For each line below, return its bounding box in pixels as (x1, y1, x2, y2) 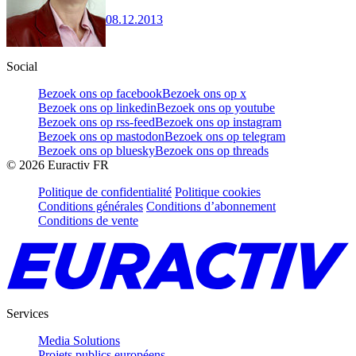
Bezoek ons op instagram (155, 114, 281, 129)
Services (6, 306, 48, 320)
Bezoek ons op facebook (38, 86, 162, 100)
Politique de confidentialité (38, 184, 172, 199)
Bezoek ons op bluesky (38, 143, 155, 157)
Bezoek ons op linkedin (38, 100, 157, 114)
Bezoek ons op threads (155, 143, 269, 157)
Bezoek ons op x (162, 86, 246, 100)
